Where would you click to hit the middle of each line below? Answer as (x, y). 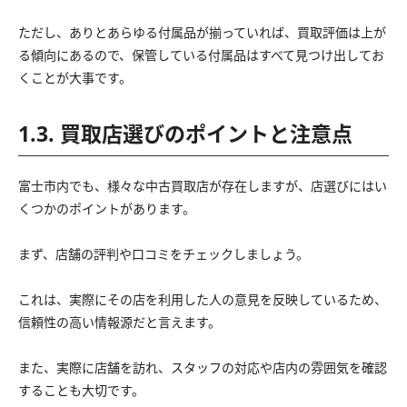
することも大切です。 (81, 391)
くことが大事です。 (75, 78)
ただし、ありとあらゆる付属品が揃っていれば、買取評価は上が (202, 33)
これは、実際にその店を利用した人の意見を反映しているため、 (203, 300)
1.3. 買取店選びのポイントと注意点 (185, 134)
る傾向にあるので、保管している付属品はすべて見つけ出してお (201, 55)
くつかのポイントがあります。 (107, 209)
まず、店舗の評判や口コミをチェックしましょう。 (164, 254)
